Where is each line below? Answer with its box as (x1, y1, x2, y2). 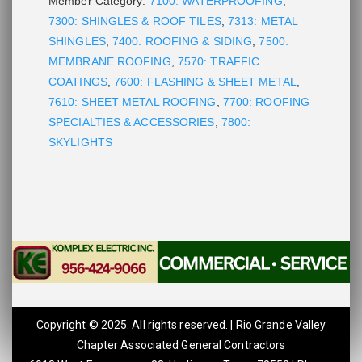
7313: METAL (227, 15, 298, 28)
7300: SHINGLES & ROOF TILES (48, 15, 221, 28)
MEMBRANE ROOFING (48, 55, 171, 69)
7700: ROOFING (222, 95, 310, 109)
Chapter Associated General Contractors (76, 339, 286, 352)
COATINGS (48, 75, 107, 89)
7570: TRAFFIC (177, 55, 260, 69)
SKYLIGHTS (48, 136, 112, 149)
